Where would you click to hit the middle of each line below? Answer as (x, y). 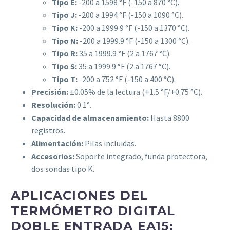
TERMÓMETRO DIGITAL (93, 211)
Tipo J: (64, 15)
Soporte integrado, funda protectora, (141, 156)
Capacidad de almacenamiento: (90, 118)
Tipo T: (65, 79)
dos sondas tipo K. (63, 169)
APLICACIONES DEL (80, 196)
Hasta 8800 (169, 118)
